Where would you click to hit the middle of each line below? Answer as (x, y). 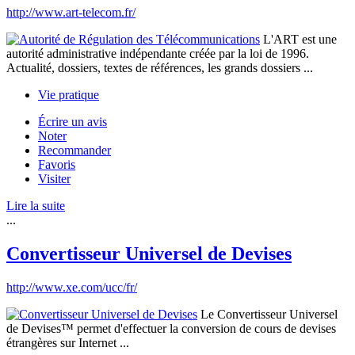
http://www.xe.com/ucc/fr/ (72, 288)
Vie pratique (69, 95)
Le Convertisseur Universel (267, 315)
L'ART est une (298, 40)
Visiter (54, 179)
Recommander (74, 151)
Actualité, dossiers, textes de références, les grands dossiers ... (160, 68)
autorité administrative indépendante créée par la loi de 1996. (158, 54)
